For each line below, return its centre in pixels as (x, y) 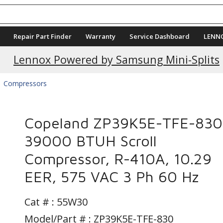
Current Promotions (116, 57)
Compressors (25, 83)
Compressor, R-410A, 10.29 (118, 159)
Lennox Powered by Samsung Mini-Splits (116, 59)
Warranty (101, 36)
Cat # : (41, 202)
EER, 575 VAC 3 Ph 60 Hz (111, 176)
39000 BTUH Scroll (91, 141)
